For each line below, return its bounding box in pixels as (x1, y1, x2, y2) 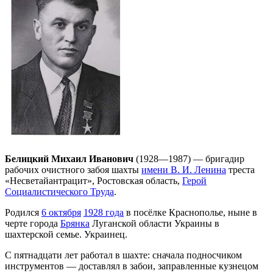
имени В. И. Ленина (141, 164, 226, 175)
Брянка (60, 218, 90, 229)
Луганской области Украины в (90, 218, 219, 229)
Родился (5, 207, 41, 218)
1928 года (83, 207, 124, 218)
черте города (5, 218, 60, 229)
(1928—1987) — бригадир (133, 153, 244, 164)
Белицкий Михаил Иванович (5, 153, 133, 164)
